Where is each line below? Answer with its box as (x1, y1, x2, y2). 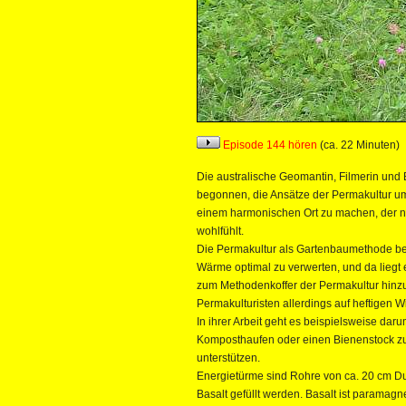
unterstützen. (197, 352, 260, 364)
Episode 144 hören (220, 139, 317, 151)
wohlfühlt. (197, 225, 244, 237)
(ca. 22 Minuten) (317, 139, 400, 151)
